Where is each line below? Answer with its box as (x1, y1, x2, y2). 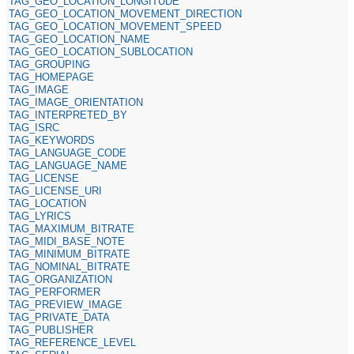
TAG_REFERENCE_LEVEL (9, 336, 137, 348)
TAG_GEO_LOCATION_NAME (9, 32, 151, 45)
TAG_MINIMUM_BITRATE (9, 247, 131, 260)
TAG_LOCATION (9, 197, 87, 209)
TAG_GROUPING (9, 58, 91, 70)
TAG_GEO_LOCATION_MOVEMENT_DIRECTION (9, 7, 243, 20)
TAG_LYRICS (9, 209, 72, 222)
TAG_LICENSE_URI (9, 184, 103, 197)
